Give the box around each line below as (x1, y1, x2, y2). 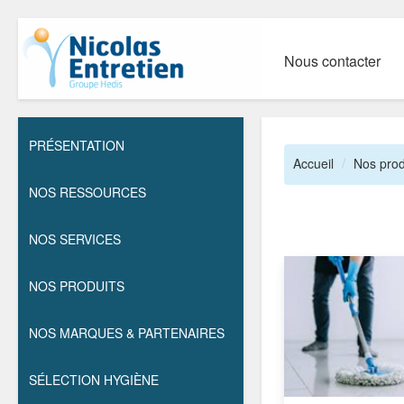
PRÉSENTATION (29, 136, 124, 154)
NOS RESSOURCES (29, 183, 146, 201)
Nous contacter (283, 50, 381, 71)
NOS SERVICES (29, 230, 121, 248)
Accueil (293, 154, 334, 172)
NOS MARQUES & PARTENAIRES (29, 324, 225, 342)
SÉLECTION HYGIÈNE (29, 371, 159, 389)
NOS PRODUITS (29, 277, 124, 295)
